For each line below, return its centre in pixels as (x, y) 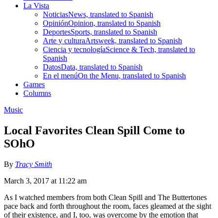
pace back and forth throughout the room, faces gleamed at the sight (108, 206)
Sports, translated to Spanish (114, 32)
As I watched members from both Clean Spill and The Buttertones (105, 197)
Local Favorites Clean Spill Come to (94, 130)
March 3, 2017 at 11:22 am (45, 181)
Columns (37, 93)
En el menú (60, 75)
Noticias (55, 14)
